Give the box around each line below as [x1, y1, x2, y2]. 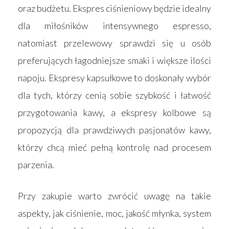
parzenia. [18, 158, 54, 170]
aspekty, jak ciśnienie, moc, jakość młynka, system [18, 207, 211, 219]
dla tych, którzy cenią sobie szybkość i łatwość [18, 89, 211, 101]
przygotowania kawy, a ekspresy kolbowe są [18, 106, 211, 118]
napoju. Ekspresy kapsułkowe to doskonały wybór [18, 72, 211, 83]
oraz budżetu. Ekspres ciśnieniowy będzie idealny [18, 2, 211, 14]
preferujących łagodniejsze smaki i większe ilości [18, 54, 211, 66]
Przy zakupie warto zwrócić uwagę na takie [18, 190, 211, 201]
